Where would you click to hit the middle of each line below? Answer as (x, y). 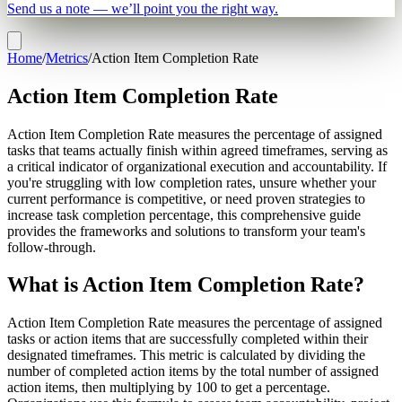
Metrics (67, 57)
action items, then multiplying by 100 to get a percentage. (169, 388)
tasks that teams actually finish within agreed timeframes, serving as (197, 150)
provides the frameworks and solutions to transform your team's (186, 231)
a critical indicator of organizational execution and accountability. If (197, 166)
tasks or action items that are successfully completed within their (188, 339)
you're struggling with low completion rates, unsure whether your (192, 182)
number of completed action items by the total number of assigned (193, 371)
